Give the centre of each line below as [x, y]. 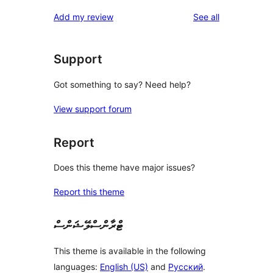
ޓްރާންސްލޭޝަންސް [88, 226]
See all [206, 17]
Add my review [83, 17]
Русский [186, 266]
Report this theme [89, 192]
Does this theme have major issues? [124, 168]
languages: [77, 266]
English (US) [124, 266]
